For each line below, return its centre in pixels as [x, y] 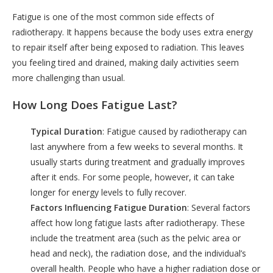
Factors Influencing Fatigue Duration [109, 207]
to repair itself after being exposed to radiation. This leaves [128, 48]
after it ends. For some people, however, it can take [133, 177]
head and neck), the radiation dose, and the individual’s [138, 253]
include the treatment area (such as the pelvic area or [136, 238]
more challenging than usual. [69, 78]
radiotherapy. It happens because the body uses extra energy [133, 32]
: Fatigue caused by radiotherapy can [175, 131]
